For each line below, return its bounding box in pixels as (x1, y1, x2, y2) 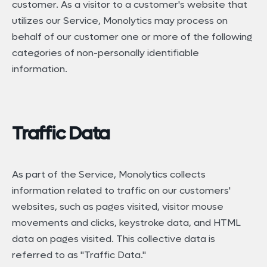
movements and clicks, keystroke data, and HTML (12, 216, 241, 229)
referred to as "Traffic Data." (12, 248, 146, 261)
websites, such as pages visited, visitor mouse (12, 200, 223, 213)
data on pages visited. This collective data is (12, 232, 215, 245)
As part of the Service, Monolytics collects (12, 167, 206, 181)
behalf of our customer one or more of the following (12, 30, 252, 44)
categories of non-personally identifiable (12, 46, 199, 60)
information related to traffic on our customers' (12, 184, 231, 197)
